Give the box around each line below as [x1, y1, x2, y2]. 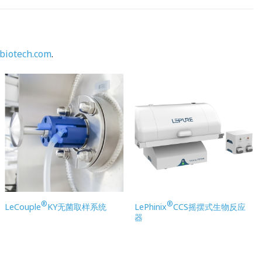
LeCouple [5, 201, 42, 213]
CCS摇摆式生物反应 [173, 201, 246, 213]
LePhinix [135, 201, 167, 213]
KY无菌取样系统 [47, 201, 107, 213]
